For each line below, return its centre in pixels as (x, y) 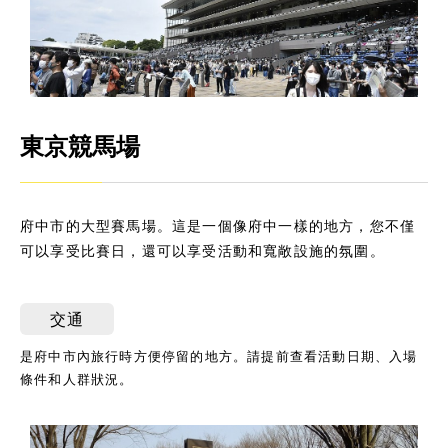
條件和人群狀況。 (77, 378)
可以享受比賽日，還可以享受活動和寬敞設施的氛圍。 (202, 250)
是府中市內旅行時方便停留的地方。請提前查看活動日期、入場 (219, 355)
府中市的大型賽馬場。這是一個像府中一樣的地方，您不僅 (218, 225)
